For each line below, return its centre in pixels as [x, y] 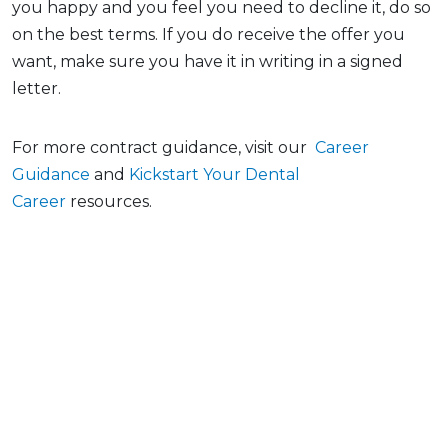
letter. [36, 88]
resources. [109, 201]
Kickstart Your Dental [214, 174]
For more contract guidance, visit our [161, 147]
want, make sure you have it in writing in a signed [207, 61]
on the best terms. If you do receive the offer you [208, 34]
